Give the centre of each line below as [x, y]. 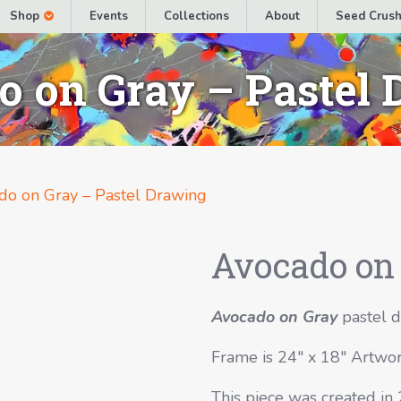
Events [108, 16]
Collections [196, 16]
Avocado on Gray [274, 317]
